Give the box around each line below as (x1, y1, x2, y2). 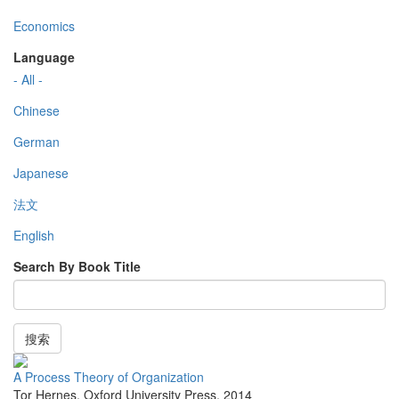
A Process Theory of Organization (13, 368, 204, 387)
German (13, 133, 60, 151)
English (13, 226, 54, 245)
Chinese (13, 102, 60, 120)
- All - (13, 70, 43, 89)
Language (13, 48, 75, 67)
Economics (13, 17, 75, 36)
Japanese (13, 164, 69, 183)
